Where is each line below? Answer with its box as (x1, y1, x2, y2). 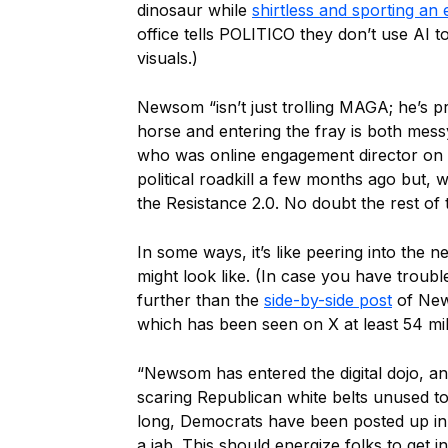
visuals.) (137, 48, 198, 68)
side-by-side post (264, 290, 392, 310)
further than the (137, 290, 264, 310)
